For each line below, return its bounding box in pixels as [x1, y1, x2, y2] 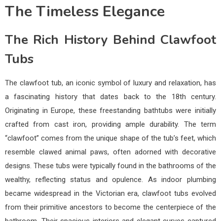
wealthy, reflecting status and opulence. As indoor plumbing [5, 175, 216, 184]
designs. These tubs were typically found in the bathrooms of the [5, 161, 216, 170]
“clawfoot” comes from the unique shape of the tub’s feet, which [5, 133, 216, 143]
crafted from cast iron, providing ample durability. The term [5, 119, 216, 129]
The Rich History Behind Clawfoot [5, 31, 216, 48]
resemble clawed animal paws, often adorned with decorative [5, 147, 216, 156]
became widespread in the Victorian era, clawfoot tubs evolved [5, 188, 216, 198]
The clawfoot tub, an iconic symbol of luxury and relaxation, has [5, 78, 216, 87]
